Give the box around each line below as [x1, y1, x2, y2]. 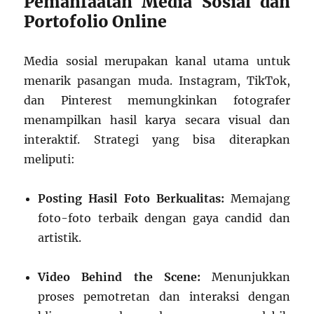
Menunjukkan [200, 270, 290, 285]
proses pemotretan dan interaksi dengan [38, 289, 290, 304]
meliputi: [24, 152, 76, 167]
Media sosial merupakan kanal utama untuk [24, 54, 290, 69]
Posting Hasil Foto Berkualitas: [38, 191, 224, 206]
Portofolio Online [24, 11, 168, 32]
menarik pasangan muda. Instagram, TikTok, [24, 74, 290, 88]
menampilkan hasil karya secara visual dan [24, 113, 290, 128]
